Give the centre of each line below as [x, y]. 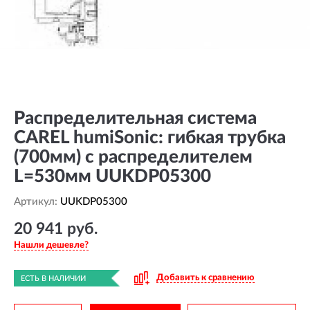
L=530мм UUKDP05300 [112, 176]
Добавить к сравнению [206, 278]
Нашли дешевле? [51, 246]
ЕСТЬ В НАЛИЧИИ [53, 279]
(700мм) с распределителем [133, 157]
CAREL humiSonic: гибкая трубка [150, 138]
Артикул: [37, 202]
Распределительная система [135, 118]
